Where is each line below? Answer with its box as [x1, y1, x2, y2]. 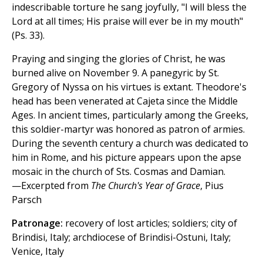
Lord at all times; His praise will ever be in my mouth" [12, 14, 243, 28]
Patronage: [12, 216, 63, 230]
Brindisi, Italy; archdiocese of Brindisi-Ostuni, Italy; [12, 230, 231, 244]
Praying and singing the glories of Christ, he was [12, 52, 225, 65]
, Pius [200, 178, 224, 192]
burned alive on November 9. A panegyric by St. [12, 66, 219, 79]
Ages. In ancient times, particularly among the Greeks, [12, 108, 248, 122]
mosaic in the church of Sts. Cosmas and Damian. [12, 164, 225, 178]
